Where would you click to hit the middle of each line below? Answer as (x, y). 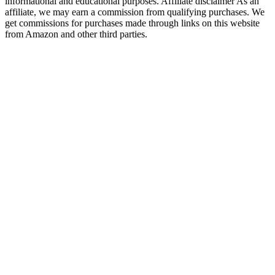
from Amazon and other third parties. (76, 34)
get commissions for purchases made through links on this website (132, 23)
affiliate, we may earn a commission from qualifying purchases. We (135, 12)
